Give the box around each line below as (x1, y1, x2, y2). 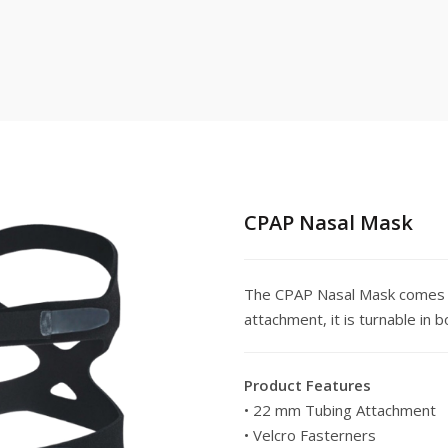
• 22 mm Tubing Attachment (244, 400, 436, 420)
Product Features (244, 375, 371, 395)
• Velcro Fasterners (244, 425, 376, 445)
